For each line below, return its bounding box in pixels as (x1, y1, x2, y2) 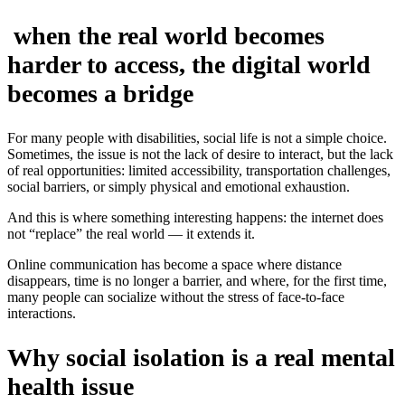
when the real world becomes (7, 22, 325, 51)
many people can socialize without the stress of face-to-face (7, 288, 344, 305)
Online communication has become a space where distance (7, 256, 342, 272)
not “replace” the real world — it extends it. (7, 225, 255, 241)
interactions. (7, 305, 76, 321)
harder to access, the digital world (7, 51, 371, 80)
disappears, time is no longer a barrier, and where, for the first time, (7, 272, 387, 288)
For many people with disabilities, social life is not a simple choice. (7, 129, 387, 146)
